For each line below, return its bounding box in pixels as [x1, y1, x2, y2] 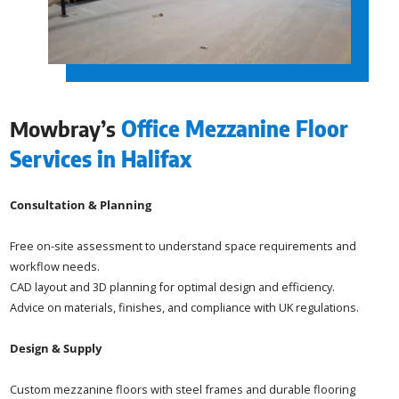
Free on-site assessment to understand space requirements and [10, 238, 357, 255]
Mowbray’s [10, 115, 122, 142]
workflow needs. [10, 258, 101, 275]
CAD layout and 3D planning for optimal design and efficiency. [10, 279, 336, 296]
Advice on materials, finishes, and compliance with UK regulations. [10, 299, 360, 316]
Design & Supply [10, 340, 102, 357]
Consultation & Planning [10, 197, 152, 214]
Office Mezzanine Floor [121, 115, 349, 142]
